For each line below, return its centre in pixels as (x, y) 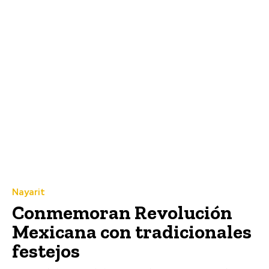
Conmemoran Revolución (122, 212)
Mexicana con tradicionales (132, 231)
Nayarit (29, 192)
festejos (46, 251)
